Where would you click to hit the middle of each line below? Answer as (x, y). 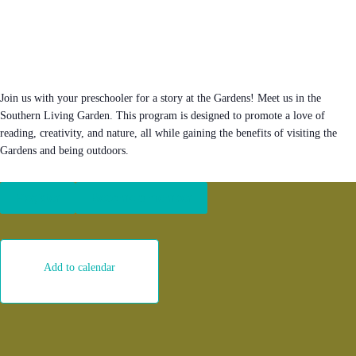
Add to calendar (79, 267)
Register (38, 197)
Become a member (141, 197)
